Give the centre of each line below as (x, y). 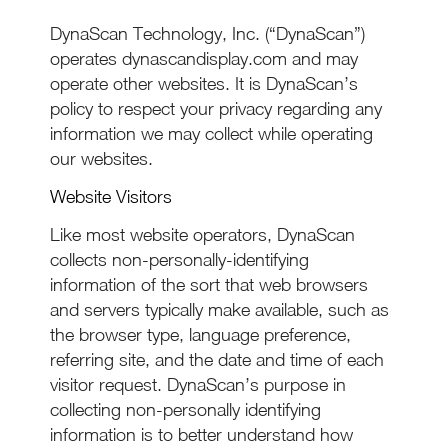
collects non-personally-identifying (179, 259)
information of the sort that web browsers (209, 284)
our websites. (101, 158)
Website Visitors (111, 196)
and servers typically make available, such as (219, 309)
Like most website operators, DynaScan (202, 234)
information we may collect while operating (211, 133)
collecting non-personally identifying (185, 409)
